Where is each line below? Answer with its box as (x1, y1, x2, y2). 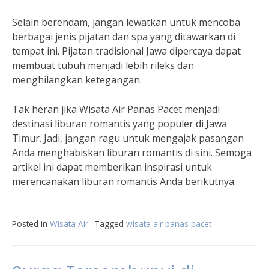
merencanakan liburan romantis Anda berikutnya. (12, 175, 236, 188)
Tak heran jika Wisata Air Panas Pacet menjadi (12, 103, 220, 116)
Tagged (94, 218, 126, 229)
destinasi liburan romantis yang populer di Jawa (12, 117, 227, 130)
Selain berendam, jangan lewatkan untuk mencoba (12, 16, 240, 29)
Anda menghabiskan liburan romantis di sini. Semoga (12, 146, 252, 159)
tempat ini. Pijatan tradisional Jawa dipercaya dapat (12, 44, 241, 58)
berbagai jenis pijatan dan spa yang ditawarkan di (12, 30, 235, 43)
